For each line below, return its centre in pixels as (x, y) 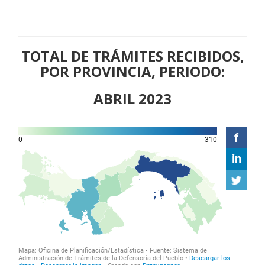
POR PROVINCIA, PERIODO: (132, 71)
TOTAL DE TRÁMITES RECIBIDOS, (132, 56)
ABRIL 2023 (132, 98)
